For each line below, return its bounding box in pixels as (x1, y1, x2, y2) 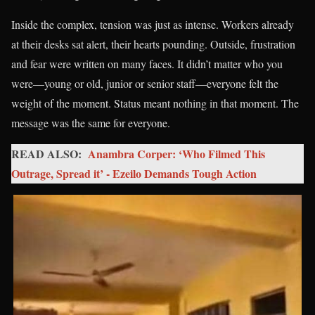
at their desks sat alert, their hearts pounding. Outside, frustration (11, 37, 295, 52)
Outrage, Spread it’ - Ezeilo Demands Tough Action (11, 165, 257, 182)
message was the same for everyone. (11, 115, 170, 131)
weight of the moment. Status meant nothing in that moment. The (11, 96, 299, 111)
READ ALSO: (11, 146, 82, 162)
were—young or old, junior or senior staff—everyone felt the (11, 76, 278, 91)
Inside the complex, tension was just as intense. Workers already (11, 17, 294, 32)
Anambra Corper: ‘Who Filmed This (88, 146, 265, 162)
